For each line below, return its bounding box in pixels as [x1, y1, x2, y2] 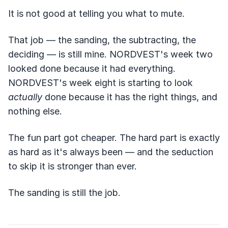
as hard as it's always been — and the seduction [8, 147, 213, 157]
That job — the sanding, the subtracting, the [8, 35, 196, 45]
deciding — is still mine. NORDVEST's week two [8, 49, 213, 60]
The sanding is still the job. [8, 187, 121, 198]
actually [8, 92, 42, 102]
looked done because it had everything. [8, 63, 176, 74]
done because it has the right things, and [42, 92, 217, 102]
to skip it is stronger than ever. [8, 161, 137, 172]
